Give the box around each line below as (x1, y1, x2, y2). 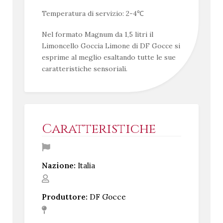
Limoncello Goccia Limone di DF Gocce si (42, 41, 181, 50)
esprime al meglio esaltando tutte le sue (42, 52, 176, 62)
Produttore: (42, 192, 88, 202)
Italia (76, 160, 96, 170)
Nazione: (42, 160, 76, 170)
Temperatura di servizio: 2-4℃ (42, 9, 144, 18)
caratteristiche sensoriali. (42, 64, 128, 73)
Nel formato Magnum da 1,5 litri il (42, 29, 154, 39)
